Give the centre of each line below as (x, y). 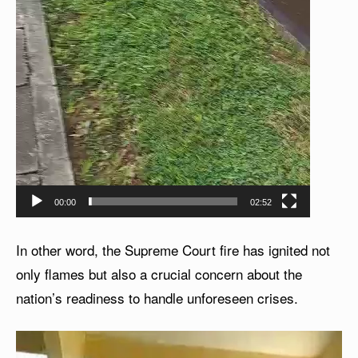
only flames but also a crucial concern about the (159, 274)
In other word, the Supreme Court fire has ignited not (173, 250)
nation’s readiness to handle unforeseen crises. (157, 298)
